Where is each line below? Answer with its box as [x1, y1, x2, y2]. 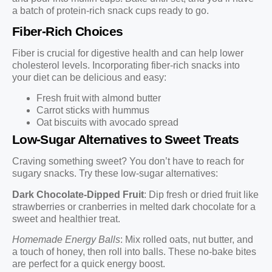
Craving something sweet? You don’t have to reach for [12, 156, 244, 167]
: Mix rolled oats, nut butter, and [120, 234, 253, 245]
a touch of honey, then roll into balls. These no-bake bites [12, 246, 256, 257]
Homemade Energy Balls [12, 234, 120, 245]
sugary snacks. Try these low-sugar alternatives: [12, 168, 218, 179]
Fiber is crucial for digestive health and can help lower [12, 48, 243, 59]
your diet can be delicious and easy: [12, 72, 166, 83]
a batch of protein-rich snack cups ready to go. [12, 5, 209, 16]
